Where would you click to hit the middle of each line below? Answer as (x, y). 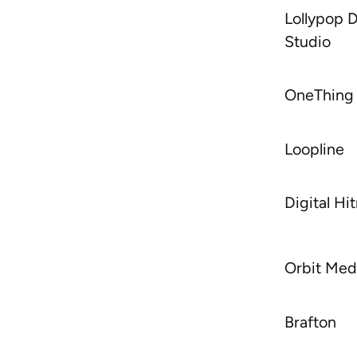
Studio (307, 42)
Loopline (314, 149)
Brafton (310, 322)
